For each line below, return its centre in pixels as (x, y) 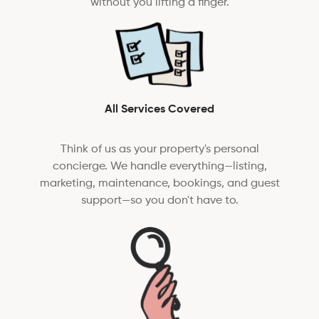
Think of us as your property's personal (159, 150)
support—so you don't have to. (159, 201)
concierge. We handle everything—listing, (159, 167)
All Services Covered (159, 110)
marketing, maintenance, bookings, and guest (159, 184)
